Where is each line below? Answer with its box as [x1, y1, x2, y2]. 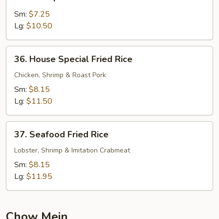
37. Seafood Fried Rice [14, 129, 109, 140]
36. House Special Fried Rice [14, 53, 132, 65]
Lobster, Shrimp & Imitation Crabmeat [14, 146, 130, 155]
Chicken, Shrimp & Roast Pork [14, 70, 106, 80]
